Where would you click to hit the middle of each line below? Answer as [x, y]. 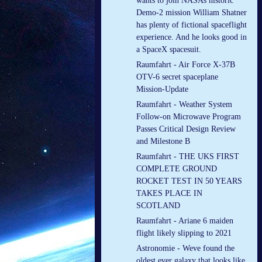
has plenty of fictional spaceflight [192, 25]
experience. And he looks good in [192, 37]
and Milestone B [163, 142]
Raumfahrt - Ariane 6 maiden [185, 221]
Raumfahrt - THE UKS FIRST [188, 157]
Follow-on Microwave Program [189, 117]
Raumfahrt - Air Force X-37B [186, 65]
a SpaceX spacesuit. [169, 50]
